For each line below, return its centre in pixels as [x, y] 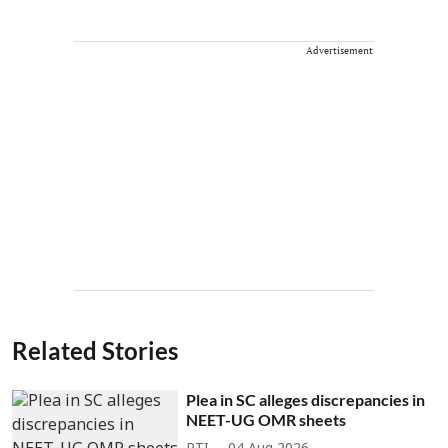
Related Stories [95, 350]
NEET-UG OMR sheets [266, 419]
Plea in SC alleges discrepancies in [306, 399]
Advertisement [339, 50]
